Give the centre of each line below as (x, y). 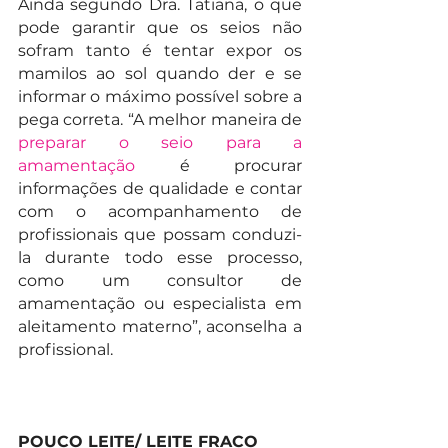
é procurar (218, 166)
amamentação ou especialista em (160, 304)
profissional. (67, 350)
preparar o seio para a (160, 143)
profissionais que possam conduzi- (160, 235)
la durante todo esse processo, (160, 258)
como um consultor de (160, 281)
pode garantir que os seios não (160, 28)
